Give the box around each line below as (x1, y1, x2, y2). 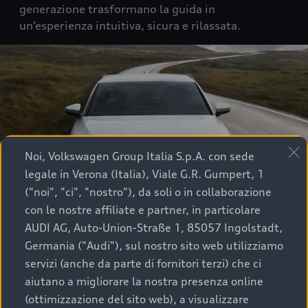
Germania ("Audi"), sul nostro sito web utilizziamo (25, 238, 283, 252)
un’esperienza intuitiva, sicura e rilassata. (19, 19, 241, 33)
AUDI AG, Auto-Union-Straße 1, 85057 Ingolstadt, (25, 220, 283, 234)
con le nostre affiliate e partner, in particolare (25, 202, 261, 217)
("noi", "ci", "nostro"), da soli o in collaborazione (25, 184, 272, 199)
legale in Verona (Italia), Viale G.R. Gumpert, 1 (25, 166, 264, 181)
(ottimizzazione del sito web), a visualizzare (25, 291, 249, 306)
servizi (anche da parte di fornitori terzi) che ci (25, 256, 261, 270)
